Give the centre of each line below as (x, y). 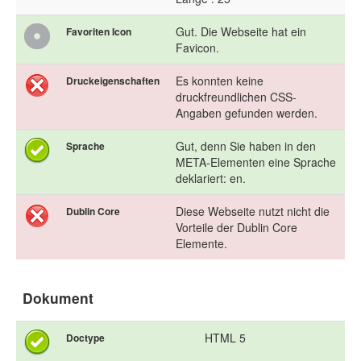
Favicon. (197, 48)
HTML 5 (225, 338)
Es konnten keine (220, 81)
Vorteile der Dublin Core (237, 228)
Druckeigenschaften (113, 81)
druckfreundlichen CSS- (236, 97)
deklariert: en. (211, 178)
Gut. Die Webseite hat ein (241, 32)
